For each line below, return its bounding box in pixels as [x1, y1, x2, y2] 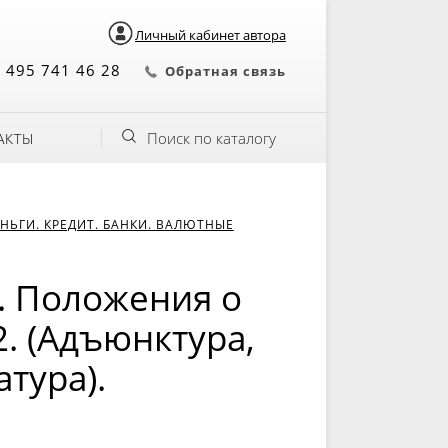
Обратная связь [165, 62, 286, 80]
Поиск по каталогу [147, 128, 276, 148]
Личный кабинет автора [135, 26, 286, 44]
